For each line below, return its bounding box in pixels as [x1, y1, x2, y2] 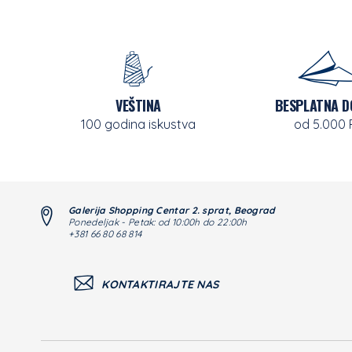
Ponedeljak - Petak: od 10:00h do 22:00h [68, 216, 247, 228]
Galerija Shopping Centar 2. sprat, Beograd [68, 204, 276, 216]
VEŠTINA [115, 95, 161, 115]
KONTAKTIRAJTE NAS [101, 277, 219, 291]
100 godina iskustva [81, 116, 196, 132]
